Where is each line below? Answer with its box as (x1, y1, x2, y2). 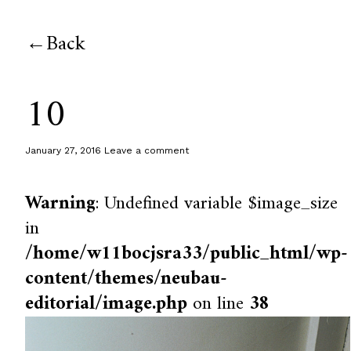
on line (187, 288, 250, 320)
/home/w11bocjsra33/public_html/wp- (25, 237, 349, 270)
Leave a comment (104, 145, 190, 156)
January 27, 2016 (25, 145, 102, 156)
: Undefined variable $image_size (96, 187, 338, 220)
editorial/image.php (25, 288, 188, 320)
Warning (25, 187, 96, 220)
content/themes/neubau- (25, 262, 228, 295)
